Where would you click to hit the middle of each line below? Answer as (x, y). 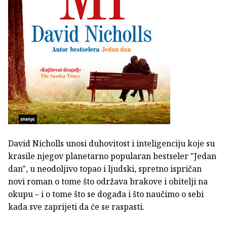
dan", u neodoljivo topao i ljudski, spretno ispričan (105, 169)
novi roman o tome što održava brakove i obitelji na (108, 182)
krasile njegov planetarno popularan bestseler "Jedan (112, 156)
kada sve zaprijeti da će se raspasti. (76, 207)
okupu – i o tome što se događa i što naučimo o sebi (106, 194)
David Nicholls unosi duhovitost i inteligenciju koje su (111, 144)
